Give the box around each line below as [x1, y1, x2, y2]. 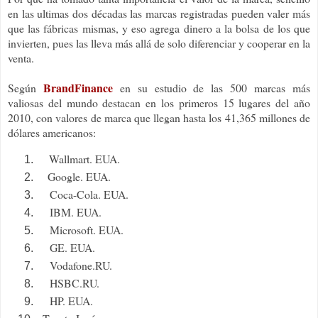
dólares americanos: [8, 125, 96, 141]
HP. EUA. [50, 292, 93, 308]
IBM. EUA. [50, 204, 102, 219]
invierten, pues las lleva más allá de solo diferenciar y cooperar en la [8, 35, 310, 51]
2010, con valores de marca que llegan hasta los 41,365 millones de [8, 110, 310, 126]
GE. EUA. [50, 239, 95, 255]
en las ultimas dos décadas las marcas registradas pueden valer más [8, 6, 310, 21]
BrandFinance [43, 79, 113, 97]
